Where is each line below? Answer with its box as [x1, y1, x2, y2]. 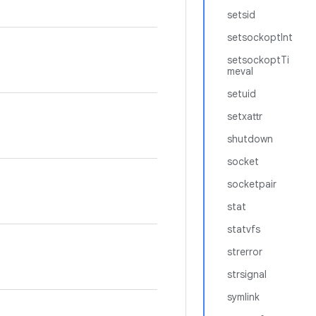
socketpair [227, 178, 276, 190]
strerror [227, 245, 262, 258]
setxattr [227, 110, 262, 123]
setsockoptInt [227, 31, 293, 44]
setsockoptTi [227, 54, 289, 66]
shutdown [227, 133, 273, 145]
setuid [227, 87, 256, 100]
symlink [227, 291, 260, 303]
